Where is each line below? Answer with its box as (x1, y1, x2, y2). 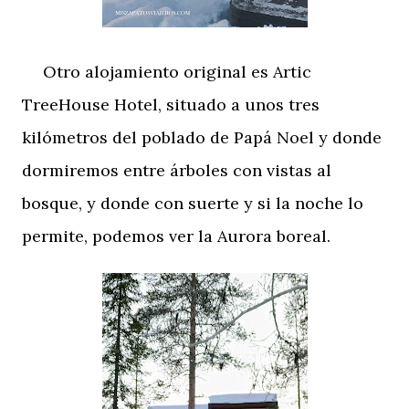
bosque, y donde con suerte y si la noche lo (22, 192, 363, 214)
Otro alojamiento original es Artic (22, 60, 311, 82)
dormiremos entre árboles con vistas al (22, 159, 331, 181)
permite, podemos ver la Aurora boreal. (22, 225, 330, 246)
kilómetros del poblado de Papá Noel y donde (22, 126, 382, 148)
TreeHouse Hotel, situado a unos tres (22, 93, 320, 115)
